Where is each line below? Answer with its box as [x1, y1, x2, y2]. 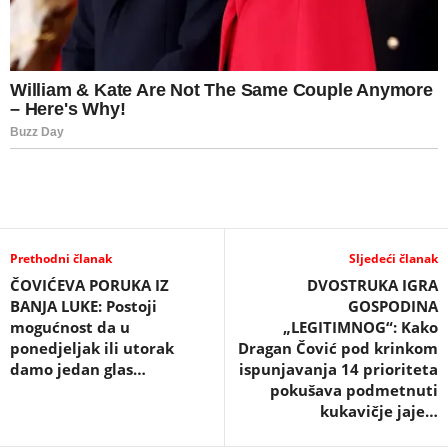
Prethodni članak [10, 250, 112, 268]
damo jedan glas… [10, 359, 146, 380]
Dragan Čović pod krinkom [238, 338, 438, 359]
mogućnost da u [10, 317, 130, 338]
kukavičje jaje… [320, 401, 438, 422]
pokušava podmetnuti [270, 380, 438, 401]
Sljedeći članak [349, 250, 438, 268]
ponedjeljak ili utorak [10, 338, 174, 359]
